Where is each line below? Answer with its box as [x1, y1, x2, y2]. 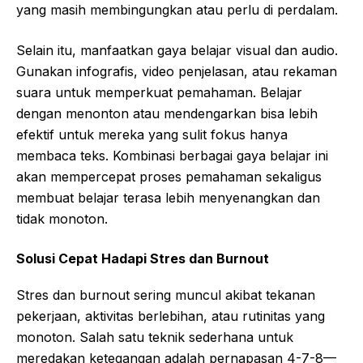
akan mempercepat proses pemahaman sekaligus [16, 169, 322, 186]
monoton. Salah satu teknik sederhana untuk [16, 329, 293, 346]
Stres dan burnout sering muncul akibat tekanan [16, 287, 315, 304]
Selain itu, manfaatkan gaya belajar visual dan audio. [16, 42, 338, 59]
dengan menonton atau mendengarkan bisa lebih [16, 105, 318, 122]
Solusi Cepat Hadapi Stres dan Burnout [16, 250, 269, 267]
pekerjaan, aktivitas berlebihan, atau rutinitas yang [16, 308, 325, 325]
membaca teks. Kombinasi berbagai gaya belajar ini [16, 147, 328, 164]
